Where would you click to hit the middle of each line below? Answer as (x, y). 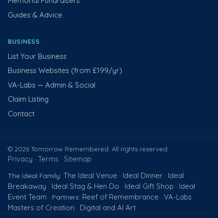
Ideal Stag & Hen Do (85, 186)
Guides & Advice (35, 15)
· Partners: (64, 197)
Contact (21, 113)
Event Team (27, 197)
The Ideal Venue (90, 175)
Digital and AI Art (108, 207)
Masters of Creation (41, 207)
